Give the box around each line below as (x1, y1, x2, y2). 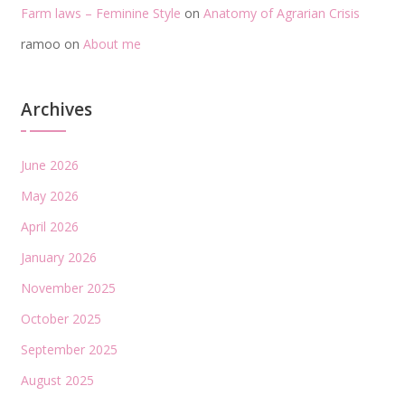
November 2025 (20, 278, 116, 297)
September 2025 (20, 340, 118, 358)
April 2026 (20, 217, 79, 235)
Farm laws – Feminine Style (20, 4, 181, 22)
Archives (20, 97, 92, 121)
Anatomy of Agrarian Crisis (202, 4, 360, 22)
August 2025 (20, 371, 94, 389)
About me (82, 34, 141, 52)
